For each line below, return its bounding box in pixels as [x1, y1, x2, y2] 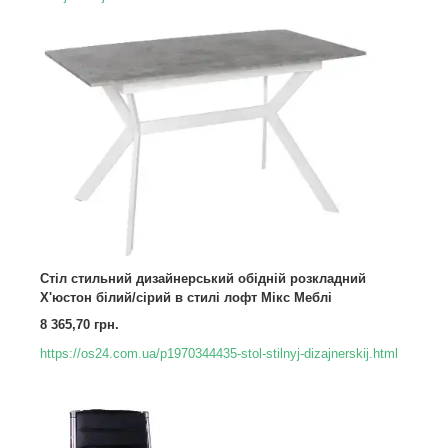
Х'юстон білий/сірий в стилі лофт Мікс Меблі [40, 290, 332, 306]
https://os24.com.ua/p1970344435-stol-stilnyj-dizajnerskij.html [40, 346, 398, 362]
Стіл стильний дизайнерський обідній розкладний [40, 271, 366, 287]
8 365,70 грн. [40, 317, 119, 333]
